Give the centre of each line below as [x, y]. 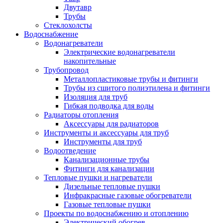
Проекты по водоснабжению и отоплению [116, 213]
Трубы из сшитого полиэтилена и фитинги [137, 88]
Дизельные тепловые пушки [112, 186]
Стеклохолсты [68, 25]
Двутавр [78, 7]
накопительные [90, 61]
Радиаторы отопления [81, 115]
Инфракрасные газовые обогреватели [128, 195]
